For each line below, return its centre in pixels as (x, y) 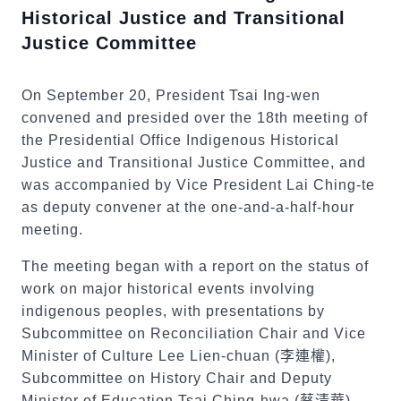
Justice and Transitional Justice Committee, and (194, 162)
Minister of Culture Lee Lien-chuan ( (151, 356)
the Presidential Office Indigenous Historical (180, 140)
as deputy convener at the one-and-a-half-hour (188, 207)
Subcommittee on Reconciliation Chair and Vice (194, 333)
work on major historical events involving (168, 289)
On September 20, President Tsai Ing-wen (171, 95)
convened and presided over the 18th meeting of (195, 118)
